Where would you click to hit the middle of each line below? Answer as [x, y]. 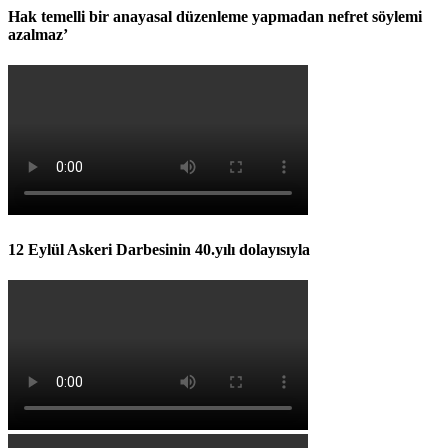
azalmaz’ [38, 35]
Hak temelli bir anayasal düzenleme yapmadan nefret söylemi [215, 17]
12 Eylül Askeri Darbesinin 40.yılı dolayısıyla [159, 249]
